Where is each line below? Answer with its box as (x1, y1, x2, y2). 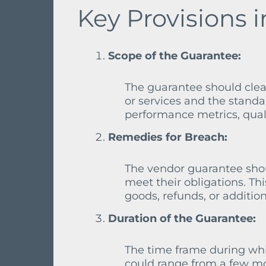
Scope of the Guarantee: (108, 49, 241, 62)
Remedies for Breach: (108, 131, 227, 144)
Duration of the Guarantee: (108, 212, 256, 225)
